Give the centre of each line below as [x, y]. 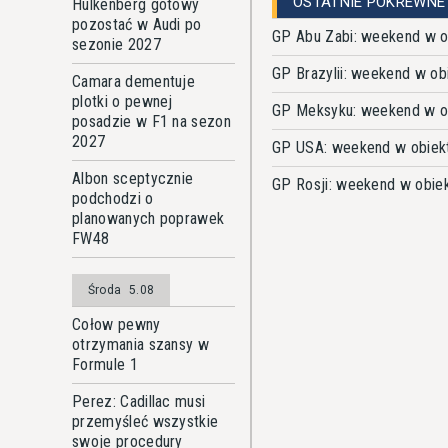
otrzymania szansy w [141, 344]
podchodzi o [113, 198]
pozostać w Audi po [137, 24]
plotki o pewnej [122, 101]
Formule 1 [105, 364]
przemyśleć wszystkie [145, 421]
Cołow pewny [116, 324]
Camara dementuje [134, 81]
